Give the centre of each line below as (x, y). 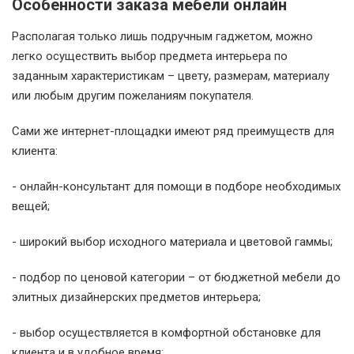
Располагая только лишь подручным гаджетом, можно (162, 36)
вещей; (31, 206)
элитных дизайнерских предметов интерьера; (136, 297)
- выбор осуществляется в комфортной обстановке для (166, 333)
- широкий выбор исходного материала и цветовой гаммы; (172, 242)
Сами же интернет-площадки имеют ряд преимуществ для (173, 131)
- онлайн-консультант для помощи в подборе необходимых (176, 186)
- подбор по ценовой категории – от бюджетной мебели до (176, 277)
